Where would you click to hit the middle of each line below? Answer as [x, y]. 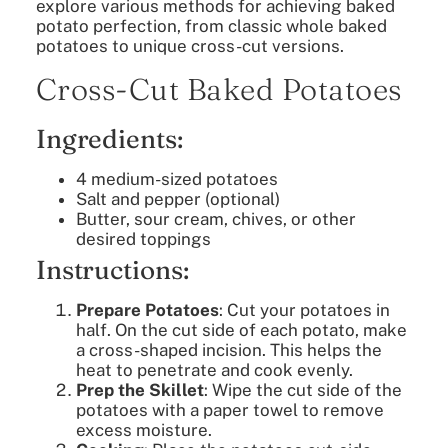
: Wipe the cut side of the [302, 390]
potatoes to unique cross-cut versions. [189, 45]
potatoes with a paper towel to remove [229, 410]
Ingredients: [109, 139]
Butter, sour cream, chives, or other [215, 219]
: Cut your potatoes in [304, 310]
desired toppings [143, 239]
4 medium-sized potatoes [176, 179]
